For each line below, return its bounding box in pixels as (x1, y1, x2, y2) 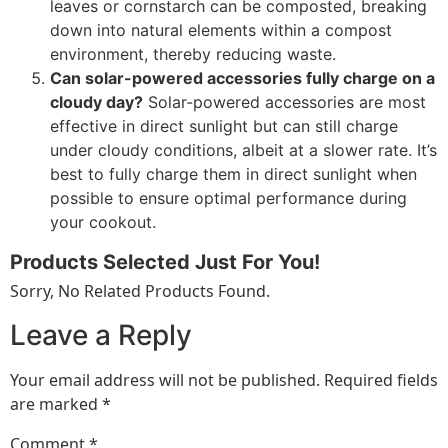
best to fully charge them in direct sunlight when (50, 163, 417, 184)
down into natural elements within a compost (50, 19, 392, 40)
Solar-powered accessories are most (143, 91, 426, 112)
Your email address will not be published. (10, 368, 320, 391)
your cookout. (50, 211, 156, 232)
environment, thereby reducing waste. (50, 43, 336, 64)
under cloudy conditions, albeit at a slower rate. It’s (50, 139, 437, 160)
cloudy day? (50, 91, 143, 112)
